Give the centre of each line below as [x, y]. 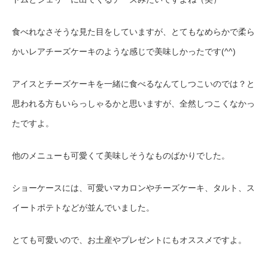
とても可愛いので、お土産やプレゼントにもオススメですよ [125, 240]
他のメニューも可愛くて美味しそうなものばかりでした [117, 156]
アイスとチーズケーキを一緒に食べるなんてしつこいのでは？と [133, 84]
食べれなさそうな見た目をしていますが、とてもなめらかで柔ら [133, 32]
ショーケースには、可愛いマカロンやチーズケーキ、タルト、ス [133, 188]
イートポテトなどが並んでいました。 [83, 208]
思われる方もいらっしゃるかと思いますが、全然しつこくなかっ [133, 104]
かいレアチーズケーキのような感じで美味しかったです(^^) [124, 52]
